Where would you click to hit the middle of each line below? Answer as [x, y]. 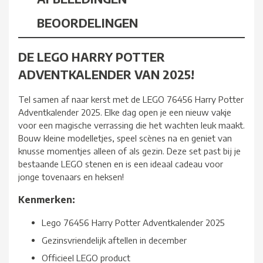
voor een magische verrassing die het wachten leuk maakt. [131, 125]
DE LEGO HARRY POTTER [92, 56]
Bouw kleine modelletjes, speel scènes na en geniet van [125, 138]
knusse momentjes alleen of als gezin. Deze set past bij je [129, 151]
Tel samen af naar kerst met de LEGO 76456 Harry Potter [131, 100]
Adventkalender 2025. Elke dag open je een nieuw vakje [125, 112]
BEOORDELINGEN [87, 23]
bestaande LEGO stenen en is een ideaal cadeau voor [121, 164]
